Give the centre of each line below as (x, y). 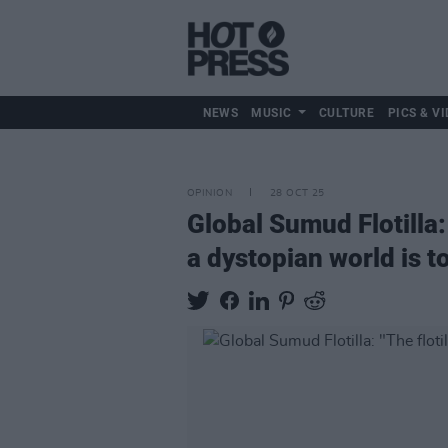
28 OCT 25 (297, 193)
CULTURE (346, 113)
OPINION (209, 193)
